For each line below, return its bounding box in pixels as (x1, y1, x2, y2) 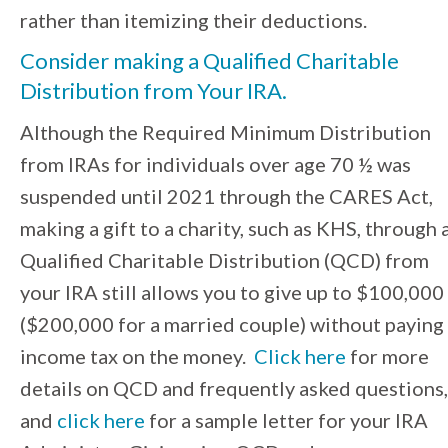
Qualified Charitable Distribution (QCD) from (20, 248, 429, 273)
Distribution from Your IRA (20, 77, 282, 105)
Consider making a (20, 47, 203, 75)
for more (346, 344, 429, 369)
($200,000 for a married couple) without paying (20, 312, 444, 337)
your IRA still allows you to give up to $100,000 (20, 280, 444, 305)
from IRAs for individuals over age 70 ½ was (20, 152, 411, 177)
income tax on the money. (20, 344, 254, 369)
